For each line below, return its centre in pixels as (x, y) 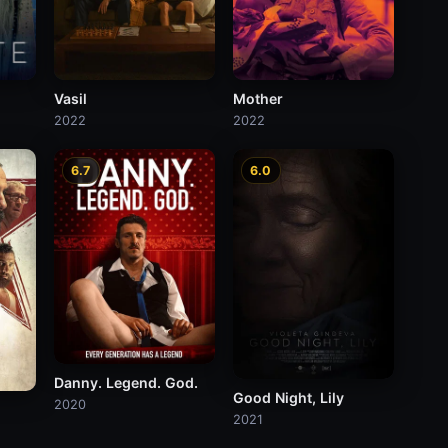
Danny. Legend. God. (125, 382)
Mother (257, 98)
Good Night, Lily (288, 398)
